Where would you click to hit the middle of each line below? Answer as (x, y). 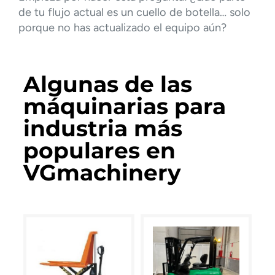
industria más (103, 128)
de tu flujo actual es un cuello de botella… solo (134, 13)
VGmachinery (102, 172)
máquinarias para (125, 106)
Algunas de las (108, 84)
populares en (99, 150)
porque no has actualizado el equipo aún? (122, 28)
